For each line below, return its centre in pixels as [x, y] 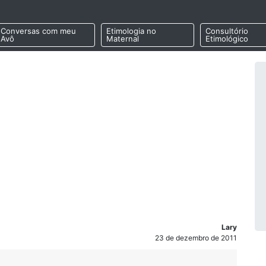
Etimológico [227, 39]
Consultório [227, 31]
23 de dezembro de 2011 [196, 238]
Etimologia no [131, 31]
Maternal [122, 39]
